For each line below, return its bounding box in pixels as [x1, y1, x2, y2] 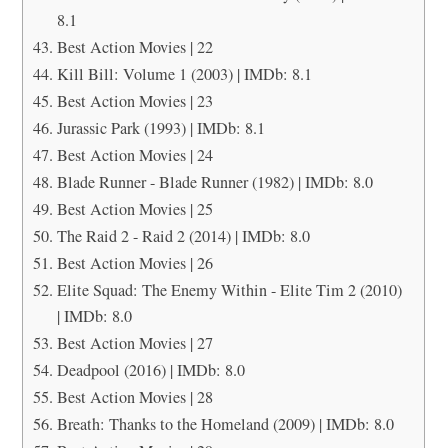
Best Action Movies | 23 [56, 89, 213, 112]
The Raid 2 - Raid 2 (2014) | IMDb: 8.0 [56, 224, 310, 247]
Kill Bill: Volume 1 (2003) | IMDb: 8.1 [56, 62, 312, 85]
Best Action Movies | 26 [56, 251, 213, 274]
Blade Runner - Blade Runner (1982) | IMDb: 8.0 [56, 170, 373, 193]
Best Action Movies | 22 [56, 35, 213, 58]
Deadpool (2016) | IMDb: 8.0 [56, 358, 245, 381]
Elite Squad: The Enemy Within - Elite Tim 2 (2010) [56, 278, 402, 301]
